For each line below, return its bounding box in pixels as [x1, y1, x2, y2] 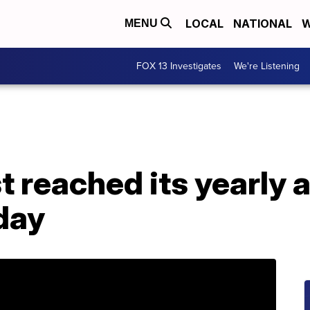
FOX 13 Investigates [136, 59, 221, 73]
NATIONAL [233, 17, 292, 31]
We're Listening [234, 59, 300, 73]
